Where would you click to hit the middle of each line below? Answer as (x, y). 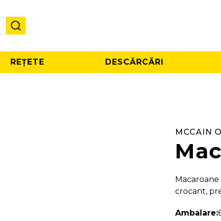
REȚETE (27, 62)
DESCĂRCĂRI (135, 62)
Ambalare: (196, 213)
